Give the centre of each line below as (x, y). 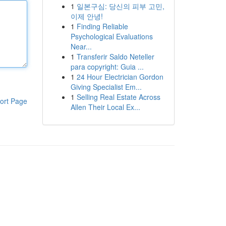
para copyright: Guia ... (107, 67)
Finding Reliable (102, 26)
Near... (81, 46)
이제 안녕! (87, 16)
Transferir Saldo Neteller (115, 56)
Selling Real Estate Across (118, 97)
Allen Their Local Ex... (105, 107)
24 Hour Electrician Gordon (120, 77)
